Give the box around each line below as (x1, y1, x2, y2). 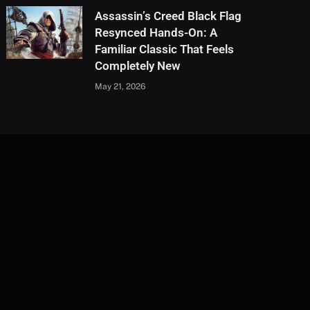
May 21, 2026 (95, 81, 146, 91)
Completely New (95, 58, 181, 73)
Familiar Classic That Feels (95, 42, 235, 56)
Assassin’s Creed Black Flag (95, 8, 242, 23)
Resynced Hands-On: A (95, 25, 218, 39)
